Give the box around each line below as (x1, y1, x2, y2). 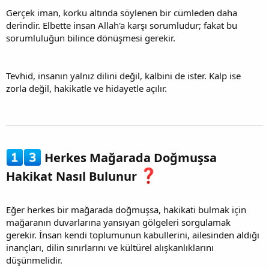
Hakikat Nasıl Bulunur (6, 168, 140, 184)
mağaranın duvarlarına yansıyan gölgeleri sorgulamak (6, 216, 231, 228)
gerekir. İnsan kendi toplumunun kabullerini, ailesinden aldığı (6, 229, 259, 241)
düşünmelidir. (6, 254, 62, 266)
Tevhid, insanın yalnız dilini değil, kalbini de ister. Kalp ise (6, 70, 241, 82)
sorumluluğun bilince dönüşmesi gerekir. (6, 32, 175, 44)
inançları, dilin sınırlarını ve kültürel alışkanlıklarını (6, 241, 214, 253)
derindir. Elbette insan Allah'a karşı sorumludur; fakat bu (6, 19, 237, 32)
